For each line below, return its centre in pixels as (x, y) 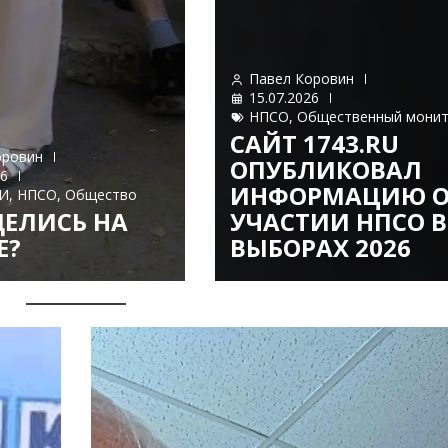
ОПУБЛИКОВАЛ (326, 170)
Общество (100, 195)
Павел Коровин (302, 79)
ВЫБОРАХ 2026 (321, 248)
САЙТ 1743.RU (315, 144)
